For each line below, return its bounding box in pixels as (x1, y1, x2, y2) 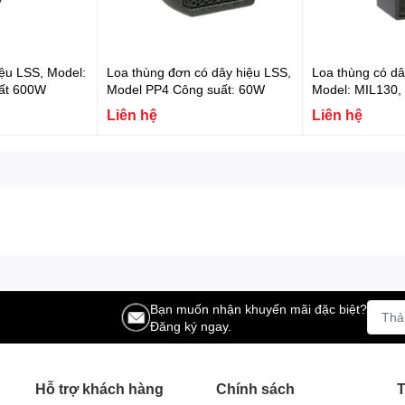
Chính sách (216, 379, 295, 397)
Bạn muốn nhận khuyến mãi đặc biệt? (150, 300, 367, 316)
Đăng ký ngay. (150, 317, 231, 334)
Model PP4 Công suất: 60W (106, 80, 265, 97)
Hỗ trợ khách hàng (35, 379, 164, 397)
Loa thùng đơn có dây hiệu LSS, (106, 63, 291, 80)
